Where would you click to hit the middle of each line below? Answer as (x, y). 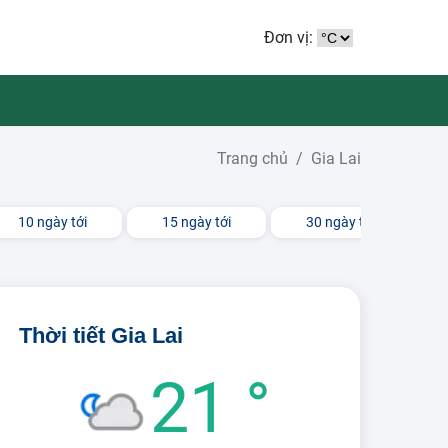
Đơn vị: (290, 37)
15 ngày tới (196, 222)
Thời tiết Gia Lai (100, 335)
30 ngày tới (340, 222)
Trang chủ (252, 158)
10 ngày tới (52, 222)
